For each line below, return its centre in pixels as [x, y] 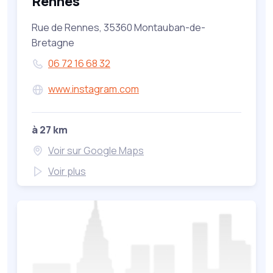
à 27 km [50, 129]
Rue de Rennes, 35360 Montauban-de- [119, 28]
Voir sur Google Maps [96, 150]
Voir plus [67, 171]
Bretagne [53, 43]
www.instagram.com [94, 89]
